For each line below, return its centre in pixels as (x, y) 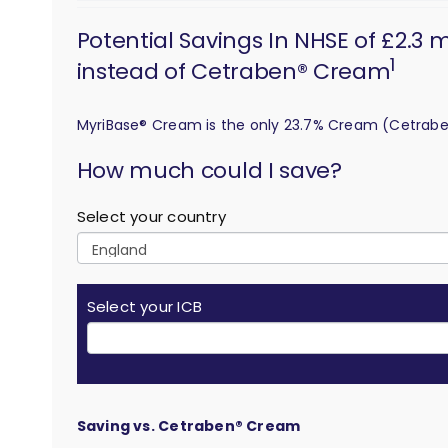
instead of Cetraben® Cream (233, 72)
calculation (116, 147)
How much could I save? (209, 171)
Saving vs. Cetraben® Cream (188, 426)
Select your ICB (144, 307)
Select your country (151, 217)
